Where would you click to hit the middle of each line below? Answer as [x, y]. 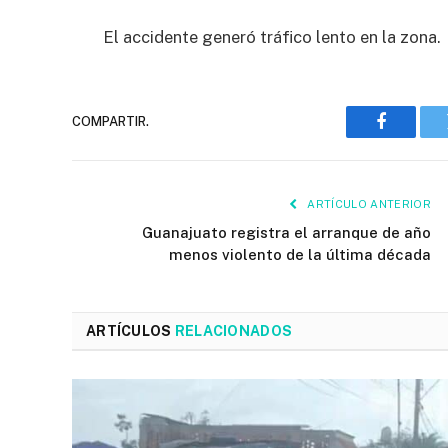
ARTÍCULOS [130, 330]
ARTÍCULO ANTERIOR [367, 203]
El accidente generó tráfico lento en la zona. [272, 36]
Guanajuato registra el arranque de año [286, 232]
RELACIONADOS [233, 330]
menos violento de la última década [300, 254]
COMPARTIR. [110, 122]
